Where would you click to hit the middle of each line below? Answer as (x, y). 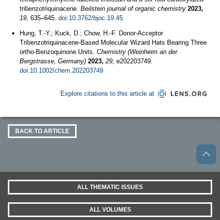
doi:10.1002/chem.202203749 (61, 70)
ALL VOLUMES (110, 210)
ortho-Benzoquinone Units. (58, 52)
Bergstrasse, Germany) (53, 61)
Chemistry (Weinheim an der (137, 52)
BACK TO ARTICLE (42, 131)
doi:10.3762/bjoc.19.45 (91, 18)
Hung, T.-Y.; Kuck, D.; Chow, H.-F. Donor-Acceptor (91, 33)
